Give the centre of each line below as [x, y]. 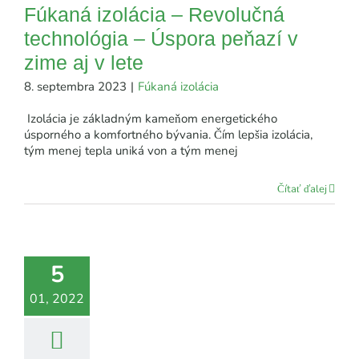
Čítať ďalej [302, 189]
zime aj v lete [84, 62]
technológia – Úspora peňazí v [161, 38]
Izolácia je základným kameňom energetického [151, 118]
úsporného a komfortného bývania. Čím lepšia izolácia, [168, 134]
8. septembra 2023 [75, 86]
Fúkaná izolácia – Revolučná [154, 14]
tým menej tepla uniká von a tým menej [131, 150]
